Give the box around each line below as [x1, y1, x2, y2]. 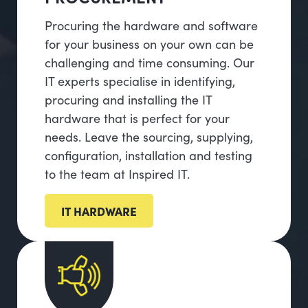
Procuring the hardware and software [45, 16, 258, 34]
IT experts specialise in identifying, [45, 72, 235, 90]
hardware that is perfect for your [45, 109, 230, 127]
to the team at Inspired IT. [45, 165, 190, 183]
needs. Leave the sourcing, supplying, [45, 128, 253, 146]
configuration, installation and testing [45, 146, 252, 164]
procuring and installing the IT [45, 91, 212, 109]
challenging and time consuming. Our [45, 54, 254, 71]
